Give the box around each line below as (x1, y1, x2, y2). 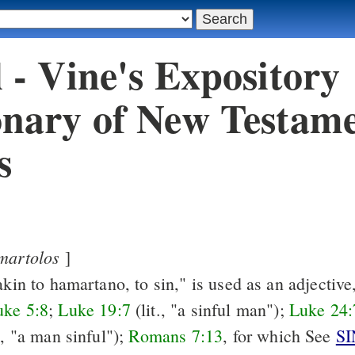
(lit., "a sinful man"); (130, 298, 289, 322)
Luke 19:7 (58, 298, 131, 322)
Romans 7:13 (128, 324, 223, 348)
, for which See (223, 324, 336, 348)
